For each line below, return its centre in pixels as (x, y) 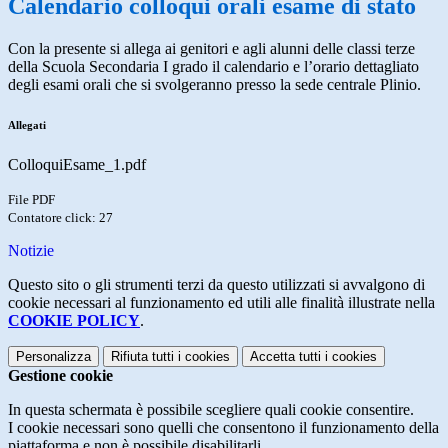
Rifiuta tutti (142, 357)
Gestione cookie (60, 376)
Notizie (31, 251)
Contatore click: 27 (60, 218)
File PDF (31, 200)
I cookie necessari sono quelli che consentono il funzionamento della (223, 428)
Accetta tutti (285, 357)
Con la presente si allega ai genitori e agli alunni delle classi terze (211, 49)
